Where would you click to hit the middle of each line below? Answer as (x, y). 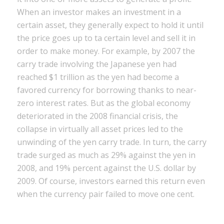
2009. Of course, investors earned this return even (111, 181)
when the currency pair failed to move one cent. (105, 194)
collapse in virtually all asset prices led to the (100, 129)
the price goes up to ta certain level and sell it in (106, 38)
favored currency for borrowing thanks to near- (106, 90)
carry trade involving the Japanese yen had (96, 64)
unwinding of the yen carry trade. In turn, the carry (111, 142)
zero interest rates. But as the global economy (103, 103)
